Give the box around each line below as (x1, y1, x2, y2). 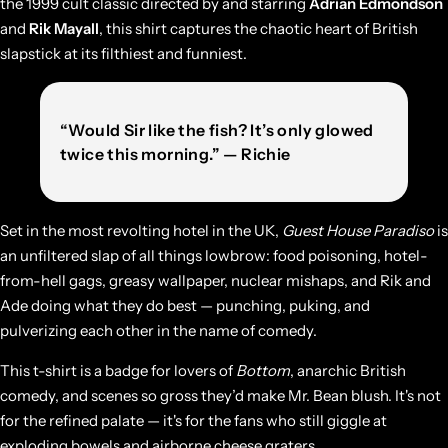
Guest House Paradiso (282, 221, 434, 241)
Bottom (236, 361, 290, 381)
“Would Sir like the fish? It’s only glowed (60, 120, 374, 141)
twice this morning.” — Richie (60, 144, 291, 165)
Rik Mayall (29, 19, 99, 39)
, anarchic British (290, 361, 406, 381)
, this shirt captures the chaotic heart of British (99, 19, 418, 39)
